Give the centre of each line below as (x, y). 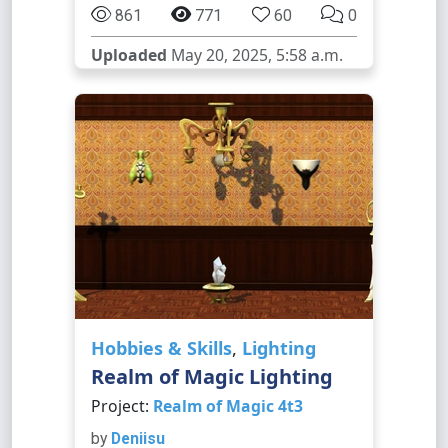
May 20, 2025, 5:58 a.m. (255, 55)
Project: (122, 406)
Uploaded (129, 55)
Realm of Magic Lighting (212, 376)
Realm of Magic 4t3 (228, 406)
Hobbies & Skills (161, 348)
